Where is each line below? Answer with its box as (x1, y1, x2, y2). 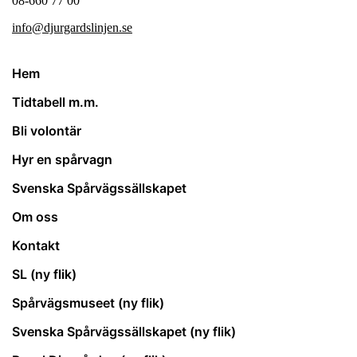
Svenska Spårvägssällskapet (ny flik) (12, 324, 236, 340)
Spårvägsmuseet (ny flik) (12, 295, 164, 312)
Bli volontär (12, 123, 81, 139)
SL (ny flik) (12, 266, 76, 283)
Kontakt (12, 237, 60, 254)
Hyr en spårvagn (12, 151, 112, 168)
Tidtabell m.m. (12, 94, 99, 111)
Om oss (12, 209, 58, 226)
